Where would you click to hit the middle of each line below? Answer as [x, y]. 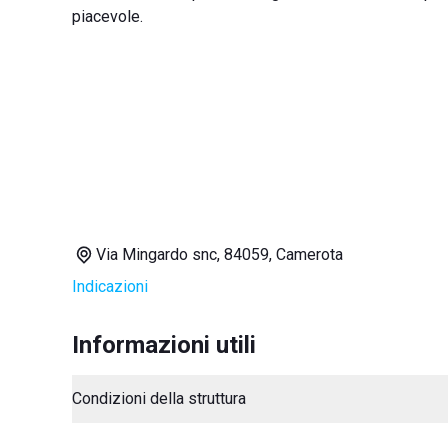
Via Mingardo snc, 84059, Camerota [219, 254]
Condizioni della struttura [159, 398]
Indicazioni [110, 286]
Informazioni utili [164, 345]
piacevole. [107, 16]
